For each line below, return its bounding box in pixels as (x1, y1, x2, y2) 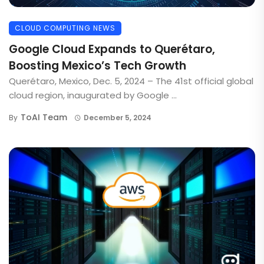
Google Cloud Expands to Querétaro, (9, 41, 215, 58)
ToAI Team (21, 111, 67, 124)
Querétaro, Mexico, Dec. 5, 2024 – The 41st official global (9, 75, 253, 88)
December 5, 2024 (83, 113, 151, 123)
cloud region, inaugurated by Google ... (9, 89, 177, 102)
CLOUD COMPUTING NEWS (15, 23, 115, 34)
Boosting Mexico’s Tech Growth (9, 58, 186, 74)
